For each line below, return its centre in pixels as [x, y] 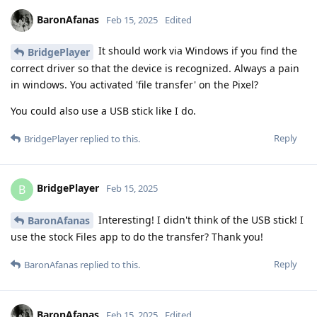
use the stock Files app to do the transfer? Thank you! [137, 237]
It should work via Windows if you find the [196, 50]
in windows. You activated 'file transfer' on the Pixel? [134, 84]
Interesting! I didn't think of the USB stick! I [200, 219]
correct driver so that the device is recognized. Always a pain [155, 68]
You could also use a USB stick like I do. [103, 110]
